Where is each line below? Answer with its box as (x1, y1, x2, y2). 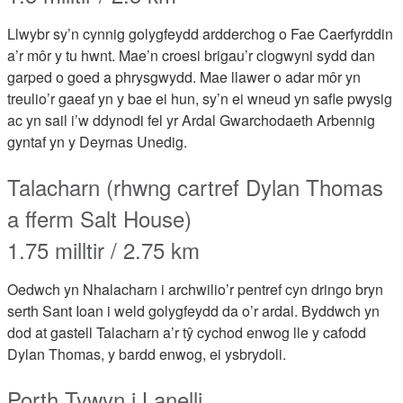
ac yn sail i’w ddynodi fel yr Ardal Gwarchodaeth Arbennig (7, 110, 375, 130)
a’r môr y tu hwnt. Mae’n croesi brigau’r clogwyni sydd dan (7, 45, 375, 66)
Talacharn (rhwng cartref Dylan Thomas (7, 171, 383, 202)
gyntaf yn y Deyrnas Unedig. (7, 131, 187, 152)
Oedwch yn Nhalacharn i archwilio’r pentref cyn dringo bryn (7, 279, 383, 300)
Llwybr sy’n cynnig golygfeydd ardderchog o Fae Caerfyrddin (7, 23, 393, 44)
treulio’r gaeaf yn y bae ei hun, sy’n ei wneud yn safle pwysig (7, 88, 392, 109)
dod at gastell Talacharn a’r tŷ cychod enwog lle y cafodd (7, 322, 366, 343)
